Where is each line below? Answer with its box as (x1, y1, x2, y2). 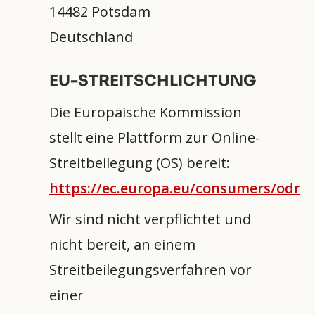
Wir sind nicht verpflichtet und (49, 209, 251, 229)
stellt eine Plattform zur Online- (49, 127, 260, 147)
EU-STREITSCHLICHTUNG (49, 70, 256, 90)
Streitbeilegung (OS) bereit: (49, 153, 230, 172)
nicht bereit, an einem (49, 234, 195, 254)
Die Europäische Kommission (49, 102, 242, 122)
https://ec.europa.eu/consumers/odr (49, 178, 300, 198)
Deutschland (49, 27, 133, 46)
